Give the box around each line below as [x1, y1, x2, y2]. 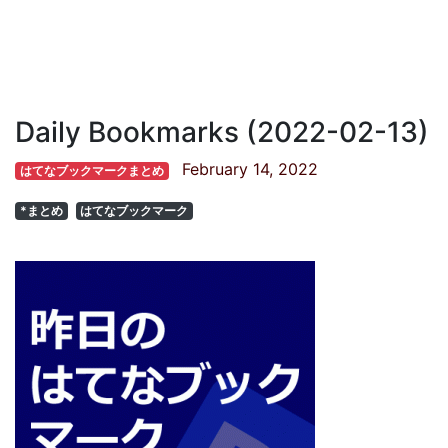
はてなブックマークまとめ [19, 163, 164, 178]
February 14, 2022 [181, 159, 318, 179]
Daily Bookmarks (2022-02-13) [15, 115, 429, 149]
